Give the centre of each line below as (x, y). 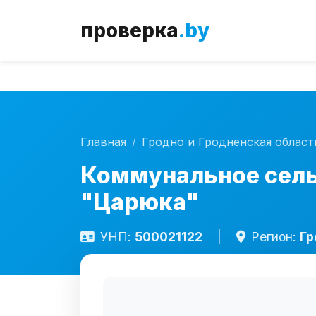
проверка (129, 30)
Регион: (275, 237)
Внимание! (272, 17)
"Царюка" (140, 202)
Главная (103, 142)
